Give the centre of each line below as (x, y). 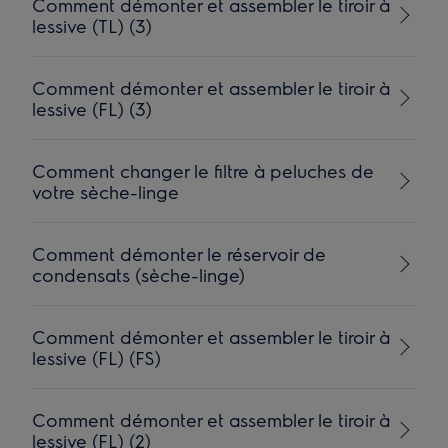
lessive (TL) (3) (92, 25)
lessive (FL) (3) (92, 108)
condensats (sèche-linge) (139, 274)
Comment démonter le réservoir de (179, 253)
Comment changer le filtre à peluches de (203, 170)
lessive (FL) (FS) (97, 357)
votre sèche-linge (106, 191)
